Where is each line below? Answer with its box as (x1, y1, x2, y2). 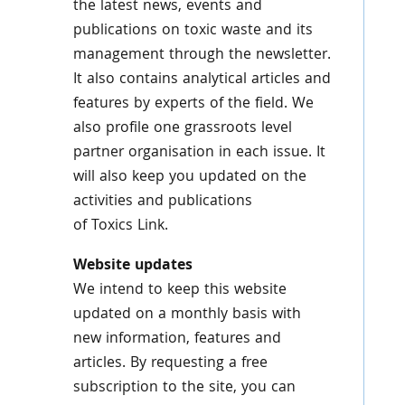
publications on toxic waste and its (72, 19, 313, 43)
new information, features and (72, 327, 281, 352)
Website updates (72, 254, 193, 278)
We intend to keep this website (72, 278, 287, 303)
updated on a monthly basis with (72, 303, 301, 327)
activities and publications (72, 190, 252, 214)
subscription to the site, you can (72, 376, 296, 400)
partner (72, 141, 124, 165)
